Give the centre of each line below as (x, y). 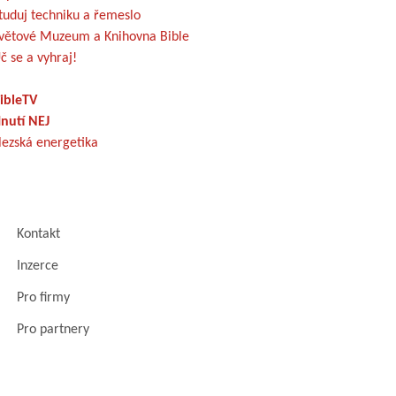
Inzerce (38, 266)
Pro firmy (43, 297)
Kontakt (38, 234)
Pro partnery (53, 329)
